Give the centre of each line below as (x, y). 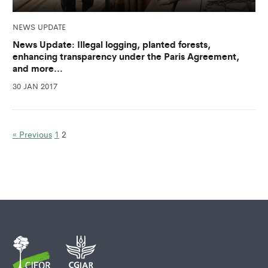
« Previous (32, 134)
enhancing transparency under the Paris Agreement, (126, 56)
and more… (37, 68)
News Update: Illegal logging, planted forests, (111, 44)
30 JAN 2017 (35, 86)
